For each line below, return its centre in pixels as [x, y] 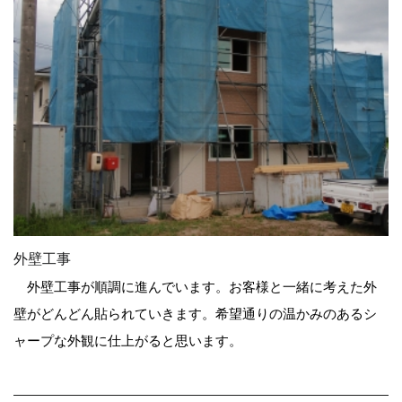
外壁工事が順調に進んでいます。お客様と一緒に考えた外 [195, 286]
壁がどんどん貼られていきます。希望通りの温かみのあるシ [195, 313]
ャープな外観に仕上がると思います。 [128, 340]
